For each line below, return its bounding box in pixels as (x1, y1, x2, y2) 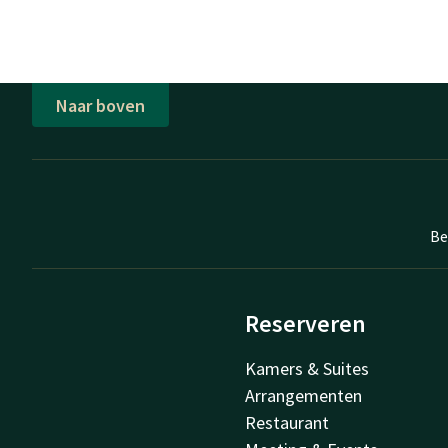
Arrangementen (245, 384, 363, 408)
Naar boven (56, 93, 145, 117)
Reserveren (245, 308, 367, 340)
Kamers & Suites (245, 357, 370, 381)
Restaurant (245, 411, 330, 435)
